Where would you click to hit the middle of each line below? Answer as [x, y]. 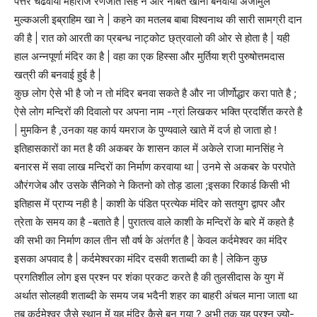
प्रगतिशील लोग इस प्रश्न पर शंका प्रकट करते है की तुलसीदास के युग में [149, 277]
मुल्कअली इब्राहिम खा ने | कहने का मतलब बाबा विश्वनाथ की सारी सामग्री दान [158, 20]
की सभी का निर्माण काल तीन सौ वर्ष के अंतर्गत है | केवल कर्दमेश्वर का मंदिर [151, 241]
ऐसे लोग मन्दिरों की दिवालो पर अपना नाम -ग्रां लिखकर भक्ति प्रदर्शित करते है [158, 112]
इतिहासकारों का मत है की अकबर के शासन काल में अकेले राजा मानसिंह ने [149, 149]
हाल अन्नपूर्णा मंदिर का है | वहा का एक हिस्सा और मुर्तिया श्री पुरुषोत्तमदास [149, 57]
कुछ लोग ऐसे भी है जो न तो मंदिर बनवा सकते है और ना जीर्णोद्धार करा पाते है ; [155, 93]
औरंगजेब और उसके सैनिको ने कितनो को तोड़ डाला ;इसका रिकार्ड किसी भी [152, 185]
